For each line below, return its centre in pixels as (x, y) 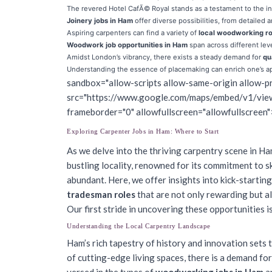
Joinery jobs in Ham (100, 21)
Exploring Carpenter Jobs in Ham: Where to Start (143, 131)
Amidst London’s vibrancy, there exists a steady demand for (165, 57)
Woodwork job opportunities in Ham (127, 45)
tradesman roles (101, 194)
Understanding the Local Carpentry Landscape (139, 226)
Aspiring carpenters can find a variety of (133, 33)
